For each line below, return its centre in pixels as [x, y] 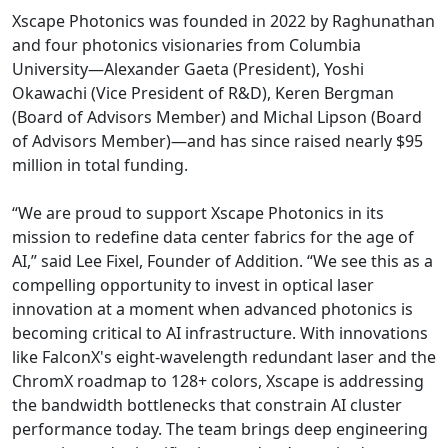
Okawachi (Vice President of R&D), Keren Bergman [203, 92]
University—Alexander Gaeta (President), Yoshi [188, 68]
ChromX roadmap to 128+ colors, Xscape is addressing [218, 380]
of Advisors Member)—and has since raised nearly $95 [217, 140]
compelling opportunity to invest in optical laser [193, 284]
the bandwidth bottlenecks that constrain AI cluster [207, 404]
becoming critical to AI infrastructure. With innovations [220, 332]
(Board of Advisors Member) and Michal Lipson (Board [217, 116]
